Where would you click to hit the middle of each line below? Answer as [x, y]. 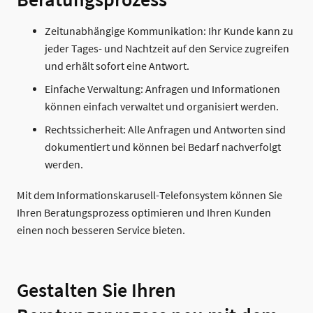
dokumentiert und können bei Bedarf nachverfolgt [163, 147]
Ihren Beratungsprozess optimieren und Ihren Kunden [144, 213]
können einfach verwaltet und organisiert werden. [162, 107]
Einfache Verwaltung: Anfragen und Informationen [162, 89]
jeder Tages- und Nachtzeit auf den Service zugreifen [167, 49]
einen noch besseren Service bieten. [101, 231]
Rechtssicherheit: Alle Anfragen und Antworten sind [165, 130]
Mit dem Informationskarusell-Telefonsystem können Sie [150, 196]
